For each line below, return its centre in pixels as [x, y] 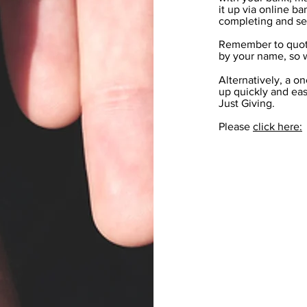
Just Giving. [247, 103]
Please [236, 126]
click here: [278, 126]
